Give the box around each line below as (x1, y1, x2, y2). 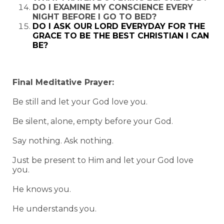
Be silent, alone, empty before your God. (12, 116, 173, 126)
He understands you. (12, 204, 96, 213)
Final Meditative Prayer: (12, 77, 114, 87)
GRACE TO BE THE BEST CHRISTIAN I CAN (32, 31, 209, 40)
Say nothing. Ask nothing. (12, 136, 113, 145)
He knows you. (12, 184, 71, 194)
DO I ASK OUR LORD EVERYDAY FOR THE (32, 21, 205, 31)
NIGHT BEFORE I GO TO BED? (32, 12, 156, 21)
